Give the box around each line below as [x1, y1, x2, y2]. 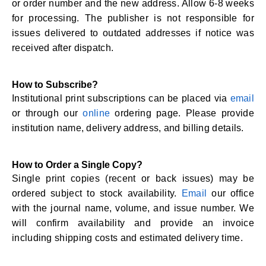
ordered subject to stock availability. [12, 188, 182, 198]
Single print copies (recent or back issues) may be [12, 173, 254, 183]
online [83, 108, 110, 118]
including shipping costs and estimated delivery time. [12, 233, 243, 243]
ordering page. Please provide [110, 108, 254, 118]
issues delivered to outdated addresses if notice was [12, 28, 254, 38]
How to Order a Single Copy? [12, 160, 142, 170]
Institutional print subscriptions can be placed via [12, 93, 230, 103]
